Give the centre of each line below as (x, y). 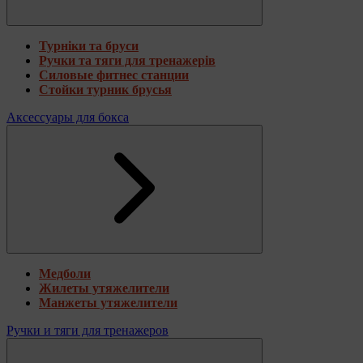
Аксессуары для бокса (68, 117)
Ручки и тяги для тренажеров (88, 330)
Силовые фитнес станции (114, 75)
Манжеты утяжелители (108, 302)
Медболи (65, 273)
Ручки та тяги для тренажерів (127, 60)
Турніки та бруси (89, 45)
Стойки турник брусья (105, 89)
